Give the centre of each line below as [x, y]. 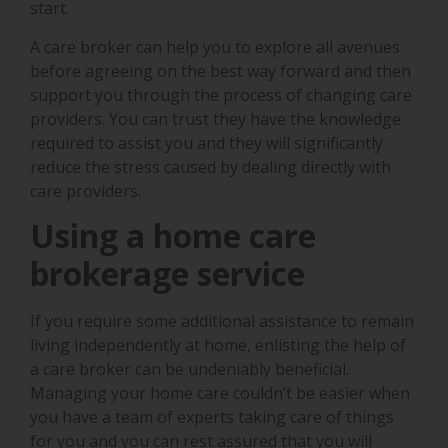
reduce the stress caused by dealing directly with [210, 166]
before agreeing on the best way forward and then [220, 70]
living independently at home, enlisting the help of [218, 345]
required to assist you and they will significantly [206, 142]
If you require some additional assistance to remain [222, 321]
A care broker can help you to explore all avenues [215, 46]
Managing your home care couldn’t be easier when [220, 393]
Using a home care [173, 236]
